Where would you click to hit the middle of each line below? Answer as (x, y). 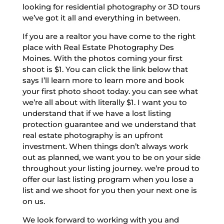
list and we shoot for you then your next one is (109, 190)
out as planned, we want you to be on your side (111, 157)
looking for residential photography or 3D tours (111, 6)
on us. (33, 201)
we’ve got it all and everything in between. (101, 17)
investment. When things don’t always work (105, 146)
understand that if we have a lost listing (96, 113)
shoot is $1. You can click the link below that (105, 69)
